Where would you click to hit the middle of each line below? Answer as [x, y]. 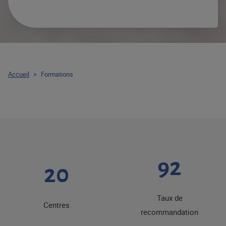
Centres [56, 205]
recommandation [169, 212]
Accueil [19, 74]
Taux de [169, 197]
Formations [57, 74]
